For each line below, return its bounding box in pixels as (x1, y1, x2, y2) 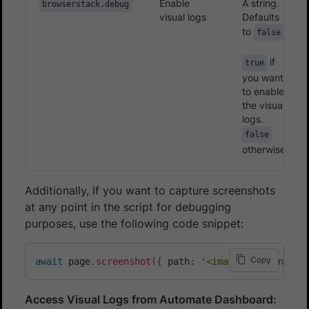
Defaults (242, 10, 279, 23)
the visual (242, 99, 285, 111)
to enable (242, 85, 284, 97)
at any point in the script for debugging (25, 199, 231, 214)
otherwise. (242, 143, 288, 155)
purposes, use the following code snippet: (25, 216, 243, 230)
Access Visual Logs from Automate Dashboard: (25, 292, 277, 306)
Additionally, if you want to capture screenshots (25, 183, 275, 197)
